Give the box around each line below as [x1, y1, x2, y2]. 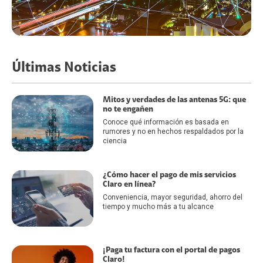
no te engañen [102, 105, 153, 114]
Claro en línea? [102, 180, 156, 189]
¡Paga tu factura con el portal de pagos [102, 246, 240, 255]
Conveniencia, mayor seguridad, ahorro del [102, 193, 242, 202]
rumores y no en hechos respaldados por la [102, 127, 244, 136]
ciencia [102, 137, 127, 146]
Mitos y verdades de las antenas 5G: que [102, 96, 246, 104]
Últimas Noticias [12, 60, 116, 75]
